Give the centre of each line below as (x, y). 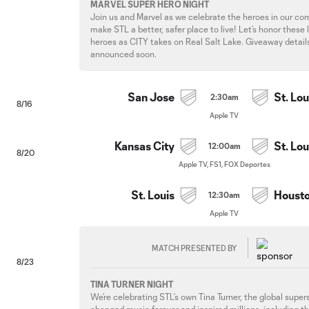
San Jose (151, 97)
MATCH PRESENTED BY (195, 248)
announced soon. (124, 54)
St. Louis (153, 195)
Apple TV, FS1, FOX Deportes (224, 164)
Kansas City (145, 146)
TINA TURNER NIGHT (132, 284)
